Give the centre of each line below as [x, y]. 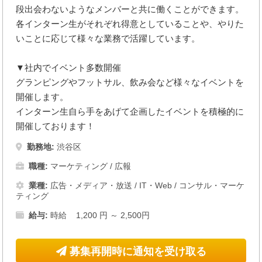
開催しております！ [56, 126]
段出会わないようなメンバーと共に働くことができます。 [130, 9]
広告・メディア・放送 [92, 185]
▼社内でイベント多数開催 [69, 67]
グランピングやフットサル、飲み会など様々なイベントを [130, 82]
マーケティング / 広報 [90, 166]
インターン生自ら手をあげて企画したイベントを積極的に [130, 111]
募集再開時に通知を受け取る [136, 251]
